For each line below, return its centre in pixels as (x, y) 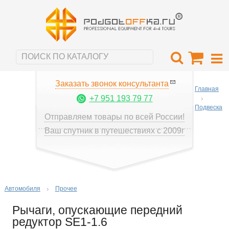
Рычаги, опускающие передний (97, 210)
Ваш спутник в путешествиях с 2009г (114, 130)
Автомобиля (22, 188)
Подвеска (209, 107)
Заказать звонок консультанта (112, 83)
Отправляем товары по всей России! (114, 117)
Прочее (66, 188)
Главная (207, 89)
